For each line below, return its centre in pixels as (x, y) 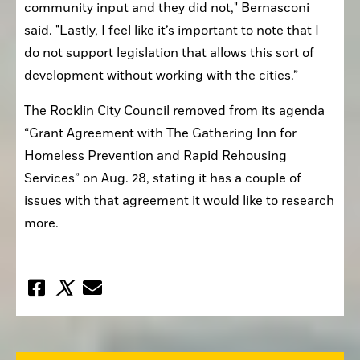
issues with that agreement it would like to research (179, 200)
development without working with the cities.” (161, 75)
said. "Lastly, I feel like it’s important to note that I (172, 30)
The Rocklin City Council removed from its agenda (174, 110)
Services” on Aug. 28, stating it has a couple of (163, 178)
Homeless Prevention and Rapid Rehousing (155, 155)
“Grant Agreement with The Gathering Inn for (160, 133)
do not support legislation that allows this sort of (169, 53)
